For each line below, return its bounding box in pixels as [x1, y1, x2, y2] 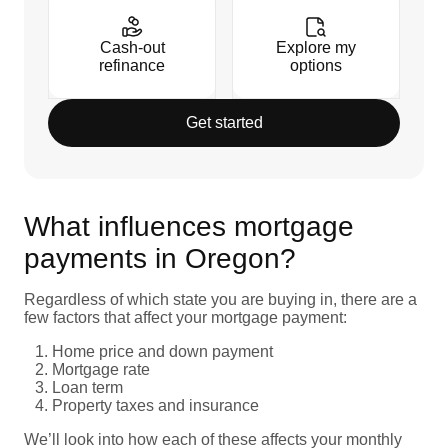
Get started [185, 113, 263, 131]
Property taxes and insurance [52, 396, 263, 414]
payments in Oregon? [24, 242, 296, 274]
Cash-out [99, 38, 165, 56]
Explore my [276, 38, 356, 56]
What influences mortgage [24, 210, 354, 242]
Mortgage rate [52, 360, 150, 378]
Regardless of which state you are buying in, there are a [24, 290, 417, 308]
